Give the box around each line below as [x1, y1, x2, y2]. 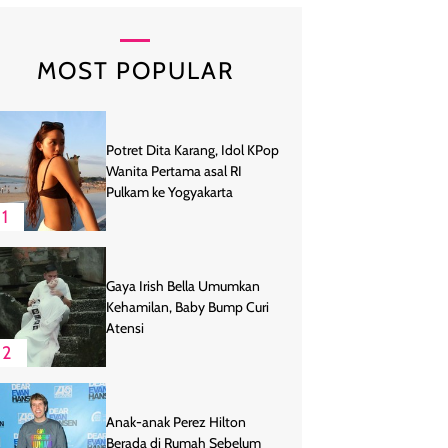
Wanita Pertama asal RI [106, 161, 242, 180]
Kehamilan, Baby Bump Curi [106, 297, 269, 316]
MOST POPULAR [36, 56, 234, 85]
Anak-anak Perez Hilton [106, 412, 246, 431]
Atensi [106, 318, 144, 337]
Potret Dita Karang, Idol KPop [106, 140, 279, 159]
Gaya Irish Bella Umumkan [106, 276, 260, 295]
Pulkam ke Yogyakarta [106, 182, 233, 201]
